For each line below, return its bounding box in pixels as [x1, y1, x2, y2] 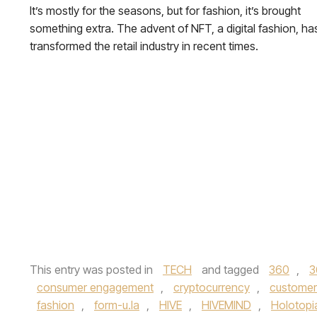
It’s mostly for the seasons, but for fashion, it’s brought [30, 4, 301, 18]
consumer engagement [37, 280, 154, 294]
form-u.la [94, 298, 139, 312]
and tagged [199, 263, 262, 277]
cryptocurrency [173, 280, 250, 294]
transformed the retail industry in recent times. [30, 39, 258, 53]
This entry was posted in [30, 263, 156, 277]
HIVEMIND [202, 298, 251, 312]
